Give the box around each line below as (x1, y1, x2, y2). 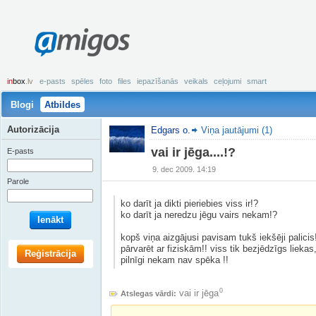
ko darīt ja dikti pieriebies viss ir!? (121, 198, 258, 209)
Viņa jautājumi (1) (201, 125, 272, 135)
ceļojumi (214, 77, 241, 85)
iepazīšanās (137, 77, 178, 85)
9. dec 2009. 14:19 (152, 165, 216, 174)
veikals (184, 77, 208, 85)
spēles (71, 77, 94, 85)
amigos (51, 28, 127, 57)
